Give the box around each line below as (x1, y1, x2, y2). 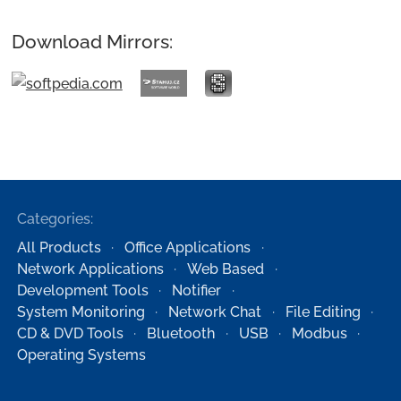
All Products (17, 238, 102, 256)
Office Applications (124, 238, 252, 256)
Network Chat (168, 303, 262, 320)
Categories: (17, 209, 94, 227)
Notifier (172, 281, 222, 299)
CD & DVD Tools (17, 324, 124, 342)
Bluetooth (147, 324, 216, 342)
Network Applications (17, 260, 165, 277)
